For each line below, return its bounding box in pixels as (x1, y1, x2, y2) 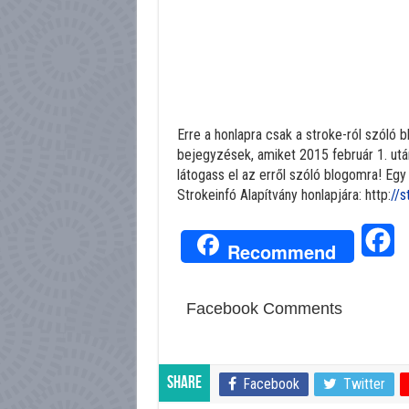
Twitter (342, 375, 385, 393)
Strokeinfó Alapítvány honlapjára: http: (176, 186, 391, 204)
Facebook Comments (185, 299, 342, 319)
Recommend (226, 237, 336, 265)
